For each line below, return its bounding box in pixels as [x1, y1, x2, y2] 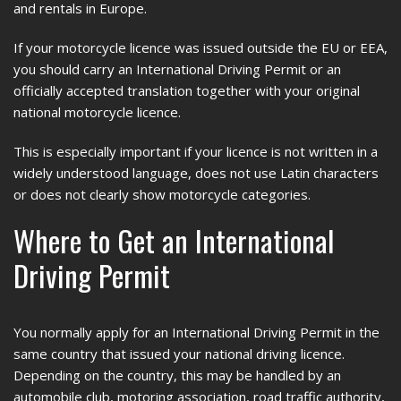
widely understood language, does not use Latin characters [13, 164, 379, 182]
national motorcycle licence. [13, 103, 181, 121]
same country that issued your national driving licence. [13, 345, 345, 363]
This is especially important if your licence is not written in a [13, 142, 378, 160]
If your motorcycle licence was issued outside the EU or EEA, [13, 38, 388, 56]
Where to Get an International [13, 218, 334, 262]
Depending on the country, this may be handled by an [13, 366, 341, 384]
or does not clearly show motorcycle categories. [13, 185, 311, 203]
